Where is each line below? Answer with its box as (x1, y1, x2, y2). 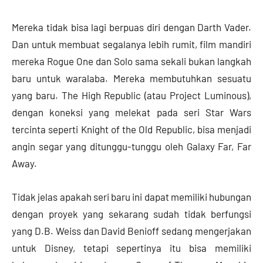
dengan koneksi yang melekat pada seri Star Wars (12, 106, 251, 118)
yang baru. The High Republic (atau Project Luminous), (12, 89, 251, 101)
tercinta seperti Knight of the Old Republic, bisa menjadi (12, 123, 251, 135)
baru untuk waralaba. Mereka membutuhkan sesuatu (12, 72, 251, 84)
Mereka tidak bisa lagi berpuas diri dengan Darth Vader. (12, 21, 251, 33)
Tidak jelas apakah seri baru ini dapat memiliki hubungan (12, 190, 251, 203)
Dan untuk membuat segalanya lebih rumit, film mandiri (12, 38, 251, 50)
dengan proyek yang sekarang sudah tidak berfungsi (12, 207, 251, 220)
